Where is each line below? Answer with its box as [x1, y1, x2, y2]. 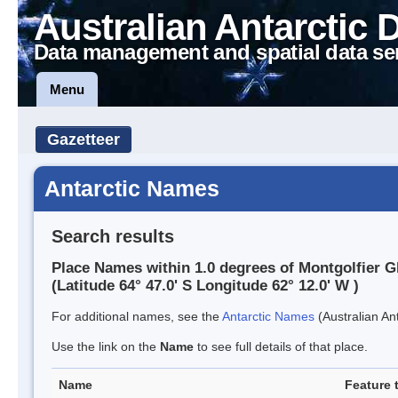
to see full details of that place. [194, 339, 368, 354]
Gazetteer [47, 131, 120, 148]
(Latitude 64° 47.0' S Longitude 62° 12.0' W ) [52, 277, 359, 295]
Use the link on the [52, 339, 160, 354]
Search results [52, 226, 174, 246]
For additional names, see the [52, 309, 222, 324]
